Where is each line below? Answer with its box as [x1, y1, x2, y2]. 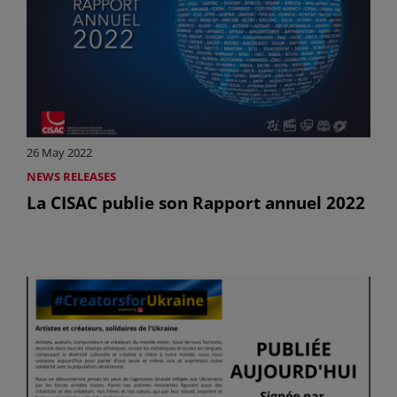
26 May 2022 [27, 144, 92, 161]
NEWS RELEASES [27, 168, 116, 185]
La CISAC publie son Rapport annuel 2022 [27, 191, 365, 215]
